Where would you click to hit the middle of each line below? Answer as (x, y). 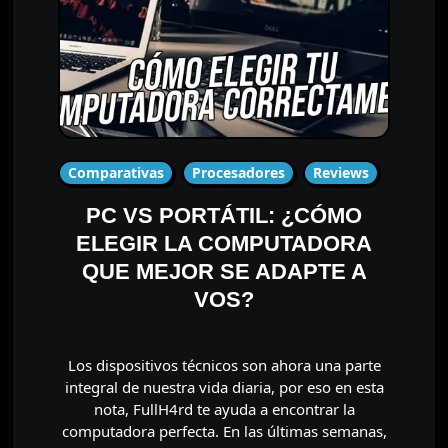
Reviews (340, 172)
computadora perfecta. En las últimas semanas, (224, 430)
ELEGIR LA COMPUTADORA (224, 243)
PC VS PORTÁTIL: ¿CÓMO (224, 215)
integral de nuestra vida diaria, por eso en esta (224, 386)
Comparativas (115, 172)
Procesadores (238, 172)
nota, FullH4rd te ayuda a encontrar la (224, 408)
